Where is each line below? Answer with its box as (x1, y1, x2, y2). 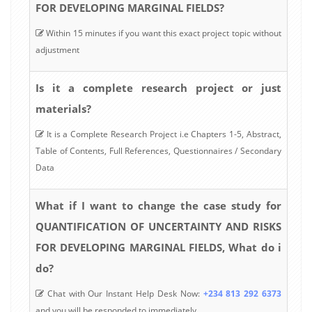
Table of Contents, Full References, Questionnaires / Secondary (36, 144, 281, 157)
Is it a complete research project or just (36, 80, 281, 95)
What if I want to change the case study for (36, 198, 281, 212)
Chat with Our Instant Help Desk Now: (44, 287, 203, 299)
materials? (36, 101, 91, 116)
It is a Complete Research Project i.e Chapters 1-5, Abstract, (44, 127, 281, 140)
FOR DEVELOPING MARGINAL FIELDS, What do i (36, 240, 281, 254)
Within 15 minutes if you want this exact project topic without (44, 26, 281, 39)
